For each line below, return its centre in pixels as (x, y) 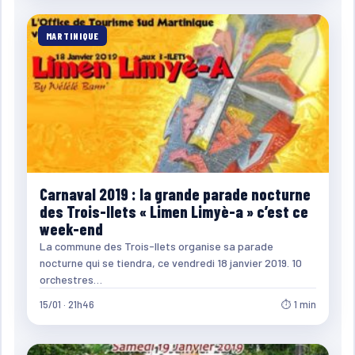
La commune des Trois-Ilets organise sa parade (156, 246)
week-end (71, 229)
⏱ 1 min (298, 304)
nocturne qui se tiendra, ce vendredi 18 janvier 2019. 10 (170, 262)
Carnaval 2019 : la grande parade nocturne (175, 194)
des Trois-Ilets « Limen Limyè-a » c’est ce (174, 211)
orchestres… (71, 279)
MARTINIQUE (73, 35)
